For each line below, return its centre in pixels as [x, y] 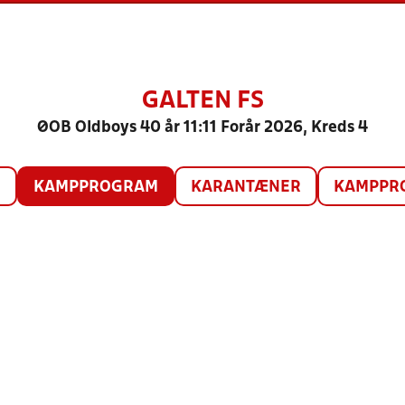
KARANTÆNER [245, 188]
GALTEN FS [202, 101]
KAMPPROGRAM [95, 188]
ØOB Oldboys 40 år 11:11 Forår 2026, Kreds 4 [202, 128]
